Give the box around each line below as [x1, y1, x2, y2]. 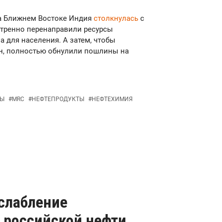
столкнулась [94, 14, 140, 23]
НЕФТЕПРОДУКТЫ [32, 96, 84, 103]
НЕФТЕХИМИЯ [92, 96, 133, 103]
